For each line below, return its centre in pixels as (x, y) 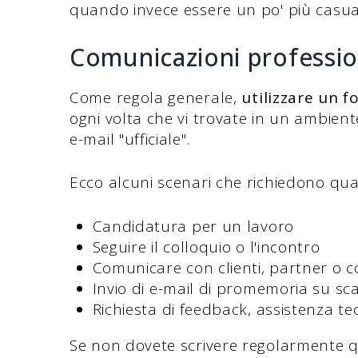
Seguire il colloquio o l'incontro (206, 247)
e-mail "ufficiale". (130, 139)
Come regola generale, (156, 97)
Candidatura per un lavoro (193, 226)
